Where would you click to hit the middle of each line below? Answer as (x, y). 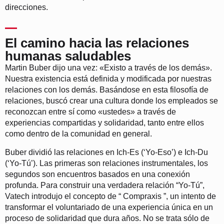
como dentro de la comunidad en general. (78, 134)
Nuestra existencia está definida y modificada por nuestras (108, 79)
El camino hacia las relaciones (97, 43)
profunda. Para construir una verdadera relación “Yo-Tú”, (105, 185)
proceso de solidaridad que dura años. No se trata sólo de (107, 218)
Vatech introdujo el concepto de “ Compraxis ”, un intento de (110, 196)
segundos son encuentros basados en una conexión (97, 174)
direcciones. (26, 7)
